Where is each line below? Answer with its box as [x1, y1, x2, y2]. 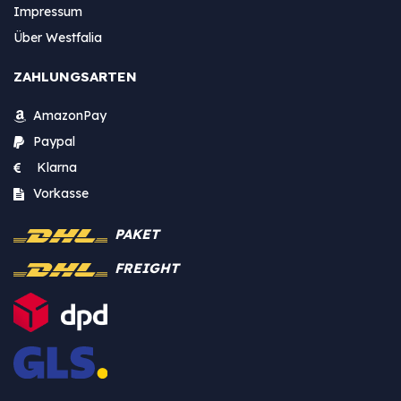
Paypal [26, 132, 79, 149]
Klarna [26, 158, 77, 175]
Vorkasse [26, 184, 89, 201]
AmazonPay [26, 107, 107, 124]
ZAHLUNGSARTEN [13, 67, 137, 85]
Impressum [13, 3, 82, 20]
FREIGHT [114, 259, 179, 277]
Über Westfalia [13, 29, 102, 46]
